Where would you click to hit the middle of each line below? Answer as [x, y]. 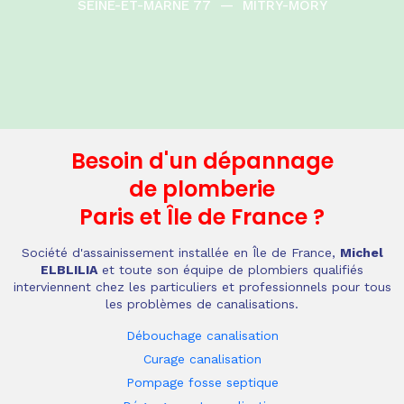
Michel [361, 252]
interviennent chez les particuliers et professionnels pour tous [202, 287]
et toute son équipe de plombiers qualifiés [230, 270]
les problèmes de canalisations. [202, 304]
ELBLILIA [69, 270]
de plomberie [202, 189]
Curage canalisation [202, 359]
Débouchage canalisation [202, 335]
